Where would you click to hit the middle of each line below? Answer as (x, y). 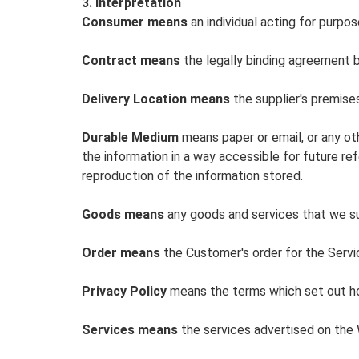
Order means (121, 253)
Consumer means (135, 22)
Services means (130, 330)
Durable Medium (130, 137)
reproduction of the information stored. (192, 176)
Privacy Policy (126, 291)
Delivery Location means (156, 99)
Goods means (123, 214)
